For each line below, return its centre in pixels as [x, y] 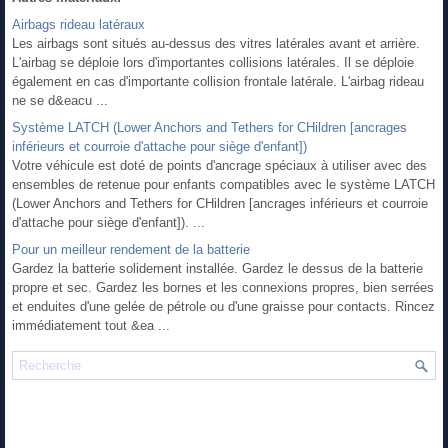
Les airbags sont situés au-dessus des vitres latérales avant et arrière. [216, 43]
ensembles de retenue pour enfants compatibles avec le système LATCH [223, 184]
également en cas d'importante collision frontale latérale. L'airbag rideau [218, 81]
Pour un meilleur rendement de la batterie [131, 249]
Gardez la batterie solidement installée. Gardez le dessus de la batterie [217, 268]
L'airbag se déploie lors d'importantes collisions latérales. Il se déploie [213, 62]
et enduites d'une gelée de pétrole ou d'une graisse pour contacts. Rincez [223, 306]
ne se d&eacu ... [60, 100]
